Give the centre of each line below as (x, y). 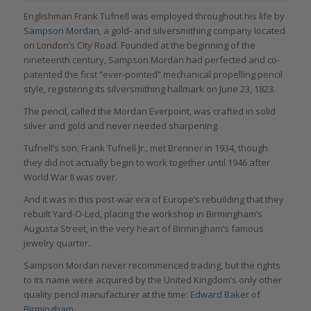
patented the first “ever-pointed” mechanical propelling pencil (153, 75)
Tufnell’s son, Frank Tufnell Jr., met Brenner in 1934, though (145, 148)
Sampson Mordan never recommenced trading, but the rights (152, 266)
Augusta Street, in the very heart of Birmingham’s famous (143, 229)
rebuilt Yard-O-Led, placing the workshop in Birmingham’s (143, 214)
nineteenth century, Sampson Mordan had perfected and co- (151, 60)
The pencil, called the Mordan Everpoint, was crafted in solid (149, 111)
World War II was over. (70, 177)
